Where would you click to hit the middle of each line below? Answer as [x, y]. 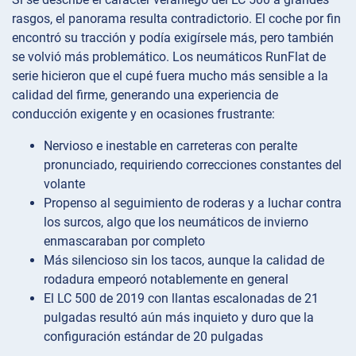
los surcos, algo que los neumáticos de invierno [176, 222]
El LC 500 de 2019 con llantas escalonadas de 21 [181, 298]
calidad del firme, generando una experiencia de [145, 95]
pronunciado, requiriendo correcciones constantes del [193, 164]
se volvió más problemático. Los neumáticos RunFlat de [169, 56]
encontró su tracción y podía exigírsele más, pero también [173, 37]
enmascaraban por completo [124, 241]
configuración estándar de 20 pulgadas [153, 336]
